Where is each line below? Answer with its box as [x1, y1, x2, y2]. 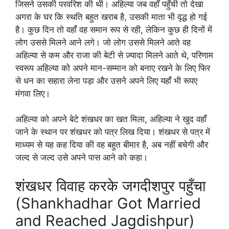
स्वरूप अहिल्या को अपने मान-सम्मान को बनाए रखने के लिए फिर [15, 62, 210, 73]
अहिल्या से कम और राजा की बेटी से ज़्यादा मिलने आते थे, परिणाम [15, 50, 213, 60]
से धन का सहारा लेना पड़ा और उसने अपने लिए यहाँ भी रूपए [15, 75, 197, 86]
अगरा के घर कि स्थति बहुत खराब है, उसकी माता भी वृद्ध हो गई [15, 11, 207, 22]
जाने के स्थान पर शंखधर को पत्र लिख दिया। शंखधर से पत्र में [15, 127, 210, 137]
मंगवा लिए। [15, 88, 50, 99]
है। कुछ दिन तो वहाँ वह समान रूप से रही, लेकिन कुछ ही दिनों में [15, 24, 212, 35]
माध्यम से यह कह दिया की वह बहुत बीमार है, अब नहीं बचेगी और [15, 140, 208, 150]
